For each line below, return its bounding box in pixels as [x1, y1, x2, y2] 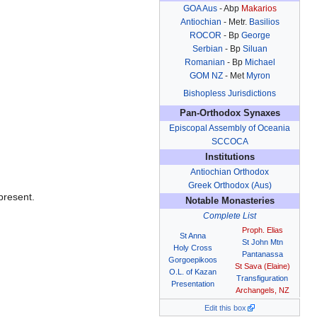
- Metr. [221, 17, 249, 28]
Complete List [203, 211, 256, 221]
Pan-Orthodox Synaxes [179, 108, 280, 119]
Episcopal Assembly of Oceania [169, 123, 290, 134]
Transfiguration [236, 274, 288, 283]
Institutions [204, 152, 255, 163]
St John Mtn [241, 238, 283, 247]
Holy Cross [173, 243, 212, 253]
